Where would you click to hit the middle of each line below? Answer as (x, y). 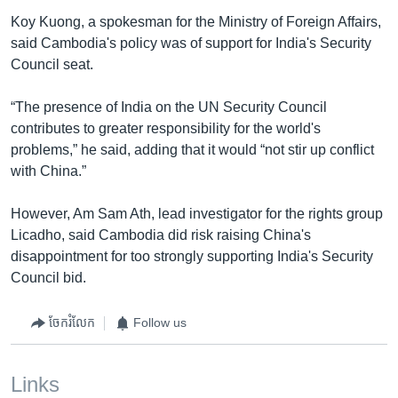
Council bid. (48, 277)
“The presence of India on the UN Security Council (169, 107)
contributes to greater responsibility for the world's (166, 128)
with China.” (48, 171)
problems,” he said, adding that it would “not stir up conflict (192, 149)
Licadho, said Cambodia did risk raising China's (161, 235)
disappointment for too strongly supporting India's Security (192, 256)
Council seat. (52, 64)
